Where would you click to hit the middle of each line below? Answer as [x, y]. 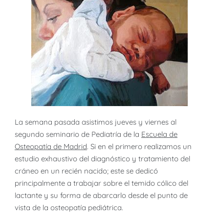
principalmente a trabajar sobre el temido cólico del [101, 183]
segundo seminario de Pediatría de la [78, 134]
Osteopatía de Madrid [51, 147]
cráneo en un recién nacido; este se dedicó [86, 171]
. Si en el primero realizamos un [139, 147]
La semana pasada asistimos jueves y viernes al [96, 122]
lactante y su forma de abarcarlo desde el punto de [101, 196]
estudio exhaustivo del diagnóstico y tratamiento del [102, 159]
